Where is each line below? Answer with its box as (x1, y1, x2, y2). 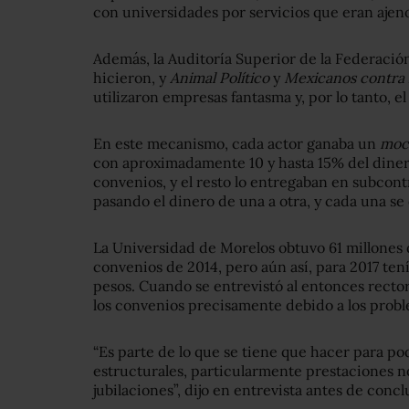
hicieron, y (93, 68, 170, 88)
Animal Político (170, 68, 269, 88)
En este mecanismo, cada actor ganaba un (93, 134, 380, 153)
